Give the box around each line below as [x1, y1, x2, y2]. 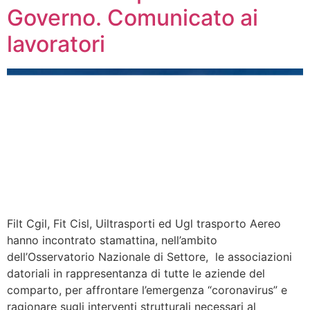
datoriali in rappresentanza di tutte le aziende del [7, 266, 265, 280]
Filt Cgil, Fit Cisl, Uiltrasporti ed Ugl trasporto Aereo [7, 216, 281, 230]
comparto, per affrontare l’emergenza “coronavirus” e [7, 282, 287, 297]
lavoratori [7, 30, 105, 58]
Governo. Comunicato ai [7, 4, 258, 32]
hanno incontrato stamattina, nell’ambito [7, 232, 217, 247]
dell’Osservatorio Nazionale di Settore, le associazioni [7, 249, 292, 264]
